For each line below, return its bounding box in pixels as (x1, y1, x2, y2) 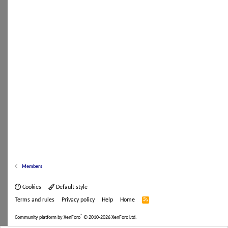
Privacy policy (62, 197, 95, 203)
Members (22, 163, 43, 169)
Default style (54, 184, 88, 190)
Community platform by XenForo (15, 215, 80, 220)
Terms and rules (15, 197, 54, 203)
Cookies (21, 184, 41, 190)
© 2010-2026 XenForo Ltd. (83, 215, 137, 220)
